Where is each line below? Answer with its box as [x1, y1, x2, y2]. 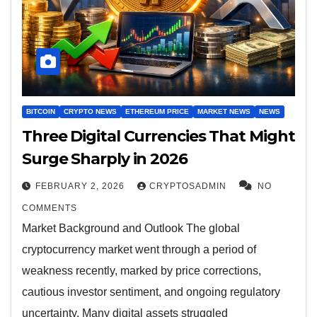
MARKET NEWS [197, 107, 250, 115]
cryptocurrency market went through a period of [22, 243, 256, 255]
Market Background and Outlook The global [22, 221, 240, 234]
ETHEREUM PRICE [125, 107, 189, 115]
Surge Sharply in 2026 [22, 149, 188, 168]
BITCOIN [26, 107, 55, 115]
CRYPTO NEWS [64, 107, 117, 115]
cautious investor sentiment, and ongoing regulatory [22, 285, 280, 298]
